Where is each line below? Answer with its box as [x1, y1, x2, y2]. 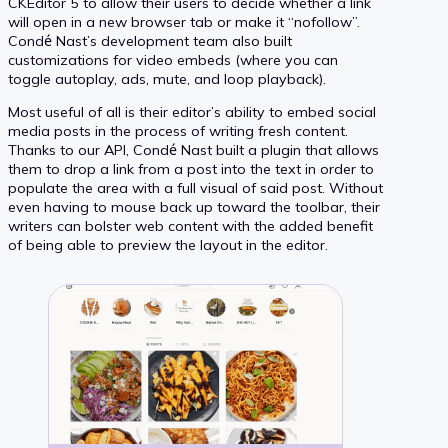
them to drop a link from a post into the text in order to [8, 160, 374, 179]
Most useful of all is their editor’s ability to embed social [8, 103, 376, 122]
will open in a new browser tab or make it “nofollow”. [8, 13, 360, 32]
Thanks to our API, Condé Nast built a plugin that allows [8, 141, 379, 160]
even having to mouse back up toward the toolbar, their [8, 198, 380, 217]
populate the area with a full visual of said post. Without [8, 179, 383, 198]
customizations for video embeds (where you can [8, 51, 338, 70]
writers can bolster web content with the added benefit [8, 217, 373, 236]
